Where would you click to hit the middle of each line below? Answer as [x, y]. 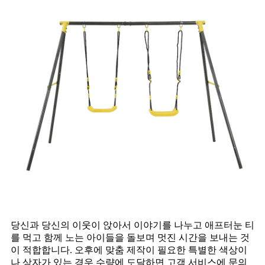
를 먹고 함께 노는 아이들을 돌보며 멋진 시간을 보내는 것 [130, 238]
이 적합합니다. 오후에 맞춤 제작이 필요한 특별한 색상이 [129, 250]
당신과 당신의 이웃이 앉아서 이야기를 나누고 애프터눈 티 [132, 225]
